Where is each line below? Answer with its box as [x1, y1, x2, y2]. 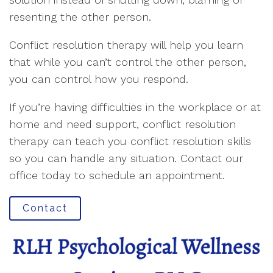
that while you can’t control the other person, [9, 55, 246, 69]
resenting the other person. [9, 10, 151, 24]
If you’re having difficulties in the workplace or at [9, 101, 261, 114]
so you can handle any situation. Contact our [9, 152, 243, 165]
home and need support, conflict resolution [9, 118, 236, 131]
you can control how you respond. [9, 73, 188, 86]
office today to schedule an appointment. [9, 169, 225, 182]
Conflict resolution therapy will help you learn [9, 38, 243, 52]
